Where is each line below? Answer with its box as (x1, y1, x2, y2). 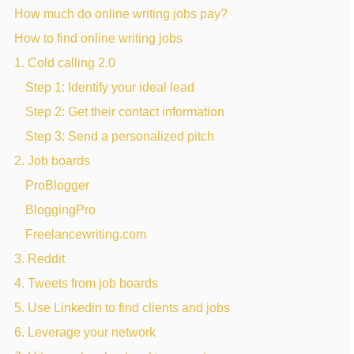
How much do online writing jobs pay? (14, 6, 228, 21)
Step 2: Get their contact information (25, 104, 224, 119)
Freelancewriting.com (25, 227, 146, 241)
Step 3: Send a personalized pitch (25, 129, 214, 143)
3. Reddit (14, 251, 65, 265)
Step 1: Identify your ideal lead (25, 80, 194, 94)
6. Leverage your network (14, 325, 156, 339)
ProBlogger (25, 178, 89, 192)
